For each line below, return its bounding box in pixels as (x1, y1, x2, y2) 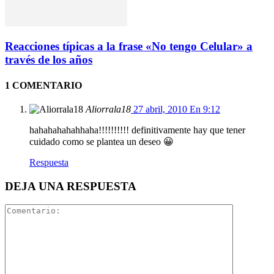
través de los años (5, 53, 92, 67)
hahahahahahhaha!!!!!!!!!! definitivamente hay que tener (29, 124, 245, 135)
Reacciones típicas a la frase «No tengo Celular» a (5, 40, 253, 53)
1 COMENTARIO (5, 80, 82, 91)
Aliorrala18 (86, 103, 131, 114)
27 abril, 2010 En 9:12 (133, 103, 220, 114)
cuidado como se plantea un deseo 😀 (29, 136, 174, 147)
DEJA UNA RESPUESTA (5, 179, 136, 193)
